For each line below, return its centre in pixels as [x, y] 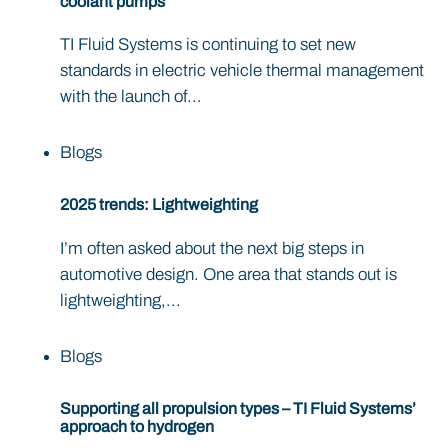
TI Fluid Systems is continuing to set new [208, 45]
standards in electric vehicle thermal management [242, 71]
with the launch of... [131, 97]
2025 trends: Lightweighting [159, 205]
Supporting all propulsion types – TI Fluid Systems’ [238, 408]
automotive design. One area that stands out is [228, 274]
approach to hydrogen [137, 426]
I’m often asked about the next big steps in [212, 248]
